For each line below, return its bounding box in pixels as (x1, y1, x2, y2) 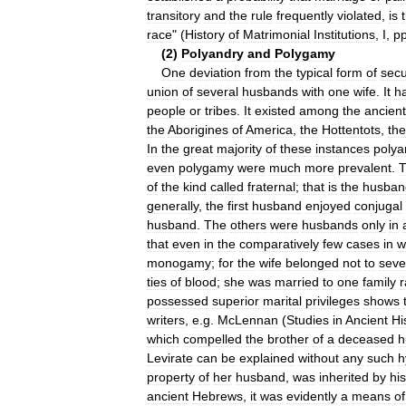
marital (263, 293, 302, 308)
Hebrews (192, 388, 243, 403)
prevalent (338, 159, 391, 175)
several (197, 83, 238, 99)
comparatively (239, 236, 319, 251)
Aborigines (168, 121, 228, 137)
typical (296, 64, 333, 80)
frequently (276, 7, 333, 23)
